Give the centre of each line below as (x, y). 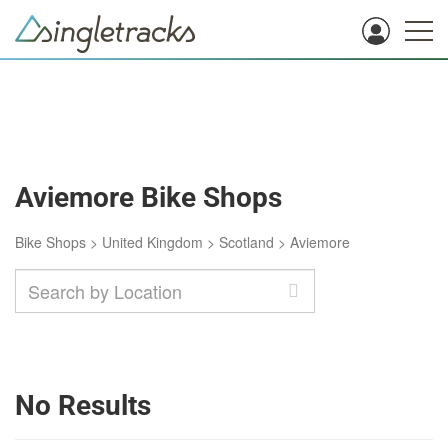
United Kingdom (152, 242)
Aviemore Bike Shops (148, 197)
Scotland (246, 242)
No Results (83, 405)
